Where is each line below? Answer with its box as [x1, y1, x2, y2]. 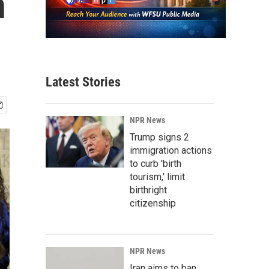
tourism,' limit [130, 171, 185, 183]
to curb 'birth [130, 158, 181, 170]
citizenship [130, 198, 176, 210]
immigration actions [130, 145, 212, 157]
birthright [130, 184, 167, 196]
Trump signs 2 [130, 131, 189, 144]
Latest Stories [46, 74, 121, 90]
